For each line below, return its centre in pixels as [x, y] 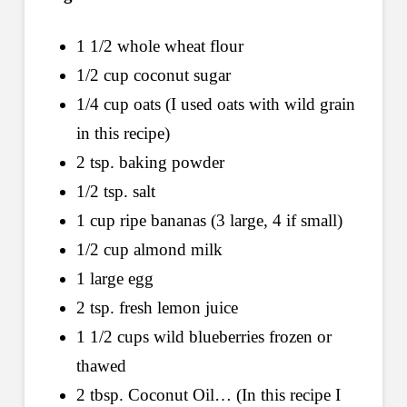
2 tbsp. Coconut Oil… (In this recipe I [208, 395]
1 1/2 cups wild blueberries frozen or [203, 337]
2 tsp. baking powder [150, 163]
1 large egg [114, 279]
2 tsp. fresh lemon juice [157, 308]
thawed [101, 366]
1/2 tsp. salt [115, 192]
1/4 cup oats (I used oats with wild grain [215, 104]
